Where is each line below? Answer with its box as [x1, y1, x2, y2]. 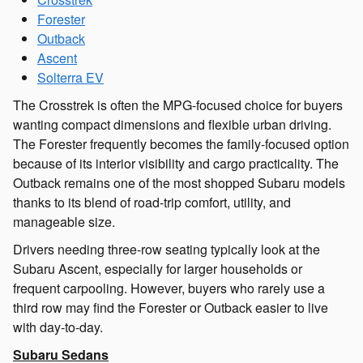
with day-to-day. [13, 317, 103, 336]
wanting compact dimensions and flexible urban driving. [13, 114, 331, 134]
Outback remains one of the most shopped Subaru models [13, 173, 345, 192]
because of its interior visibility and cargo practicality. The [13, 153, 339, 173]
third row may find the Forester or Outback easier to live [13, 297, 328, 317]
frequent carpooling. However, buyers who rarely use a [13, 278, 325, 297]
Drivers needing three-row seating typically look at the [13, 239, 320, 258]
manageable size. [13, 211, 115, 231]
